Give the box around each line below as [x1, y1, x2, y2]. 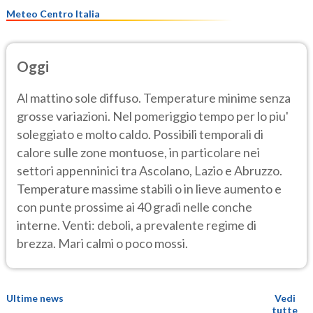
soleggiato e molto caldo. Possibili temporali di [17, 126, 263, 142]
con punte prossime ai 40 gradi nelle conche [17, 198, 252, 214]
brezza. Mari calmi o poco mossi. [17, 235, 188, 251]
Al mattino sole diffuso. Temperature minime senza [17, 89, 291, 105]
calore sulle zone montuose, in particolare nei [17, 144, 260, 160]
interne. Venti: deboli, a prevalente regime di [17, 217, 256, 233]
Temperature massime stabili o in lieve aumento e [17, 180, 282, 196]
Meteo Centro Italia [6, 7, 100, 20]
